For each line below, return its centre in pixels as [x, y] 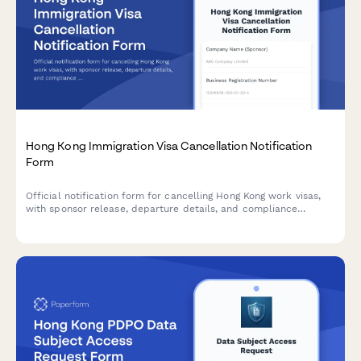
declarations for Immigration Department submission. [154, 221]
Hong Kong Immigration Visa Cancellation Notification [169, 146]
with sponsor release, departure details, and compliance [162, 208]
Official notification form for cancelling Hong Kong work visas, [174, 195]
